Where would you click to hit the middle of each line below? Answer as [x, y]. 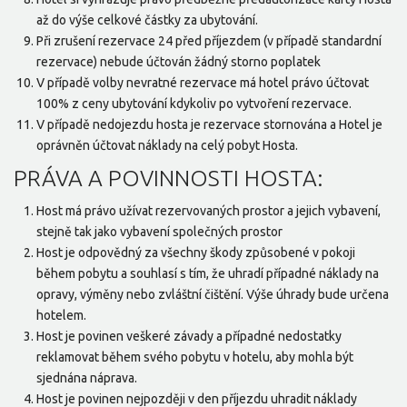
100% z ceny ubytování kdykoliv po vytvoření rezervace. [194, 104]
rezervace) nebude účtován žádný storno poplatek [179, 62]
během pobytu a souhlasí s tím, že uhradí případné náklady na [208, 274]
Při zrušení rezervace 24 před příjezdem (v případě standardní [209, 41]
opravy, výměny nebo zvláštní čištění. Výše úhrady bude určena [213, 295]
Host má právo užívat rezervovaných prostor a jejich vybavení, [208, 211]
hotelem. [61, 316]
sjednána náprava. [87, 378]
